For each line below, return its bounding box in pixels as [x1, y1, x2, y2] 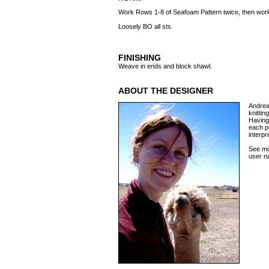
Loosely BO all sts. [118, 23, 173, 30]
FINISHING [118, 53, 161, 62]
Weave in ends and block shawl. [118, 62, 212, 70]
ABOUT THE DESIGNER [118, 86, 213, 95]
